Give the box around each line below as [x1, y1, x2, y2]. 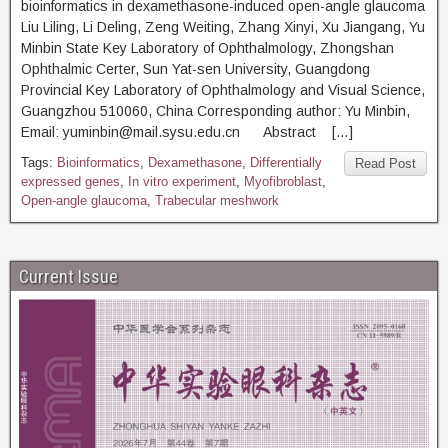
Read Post [355, 156, 416, 171]
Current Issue [19, 266, 118, 287]
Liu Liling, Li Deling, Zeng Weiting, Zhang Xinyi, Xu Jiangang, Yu [21, 19, 425, 35]
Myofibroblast [244, 174, 322, 189]
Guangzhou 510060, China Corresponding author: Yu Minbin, [21, 103, 410, 119]
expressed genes [21, 174, 120, 189]
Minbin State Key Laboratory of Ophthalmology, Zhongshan [21, 40, 394, 56]
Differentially [250, 155, 322, 170]
